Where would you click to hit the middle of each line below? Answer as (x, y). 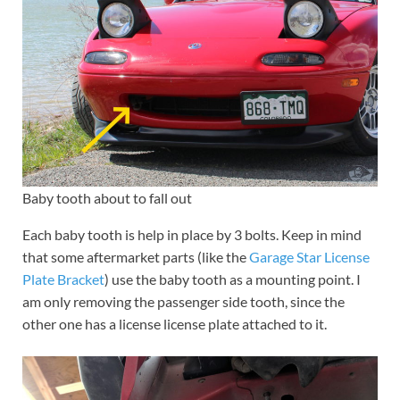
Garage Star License (309, 256)
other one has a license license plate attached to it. (175, 323)
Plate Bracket (63, 279)
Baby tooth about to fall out (107, 197)
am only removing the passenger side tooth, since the (183, 301)
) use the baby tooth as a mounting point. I (233, 279)
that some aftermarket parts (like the (136, 256)
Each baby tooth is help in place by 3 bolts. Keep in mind (192, 234)
